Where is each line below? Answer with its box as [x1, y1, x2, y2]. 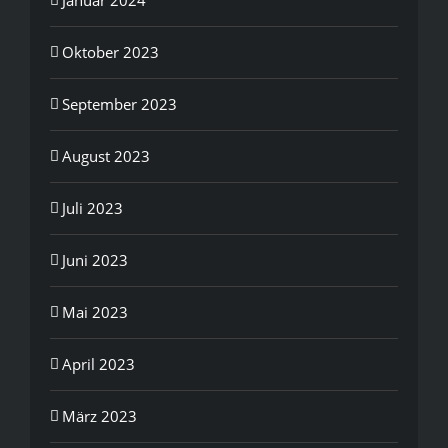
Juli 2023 [62, 197, 123, 218]
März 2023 [62, 405, 137, 426]
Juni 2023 [62, 249, 128, 270]
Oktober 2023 [62, 41, 159, 62]
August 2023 [62, 145, 150, 166]
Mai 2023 [62, 301, 128, 322]
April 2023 [62, 353, 135, 374]
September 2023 [62, 93, 177, 114]
